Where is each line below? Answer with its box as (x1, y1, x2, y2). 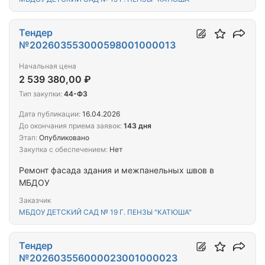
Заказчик (19, 196, 51, 205)
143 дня (124, 121, 151, 131)
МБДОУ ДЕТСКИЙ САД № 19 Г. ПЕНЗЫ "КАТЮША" (19, 208, 192, 217)
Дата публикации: (19, 109, 80, 119)
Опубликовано (37, 133, 89, 143)
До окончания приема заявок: (19, 121, 122, 131)
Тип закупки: (19, 89, 62, 99)
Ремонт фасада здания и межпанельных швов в (19, 165, 214, 176)
